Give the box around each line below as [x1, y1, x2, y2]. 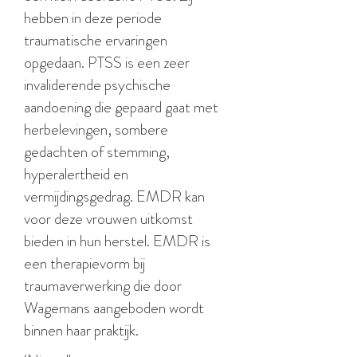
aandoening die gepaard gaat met [24, 96, 218, 119]
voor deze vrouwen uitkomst [24, 207, 193, 230]
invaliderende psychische [24, 73, 171, 96]
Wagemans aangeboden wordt [24, 296, 204, 320]
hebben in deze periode [24, 6, 162, 29]
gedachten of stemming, [24, 140, 170, 163]
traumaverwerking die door [24, 274, 182, 297]
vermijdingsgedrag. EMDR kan [24, 185, 205, 208]
